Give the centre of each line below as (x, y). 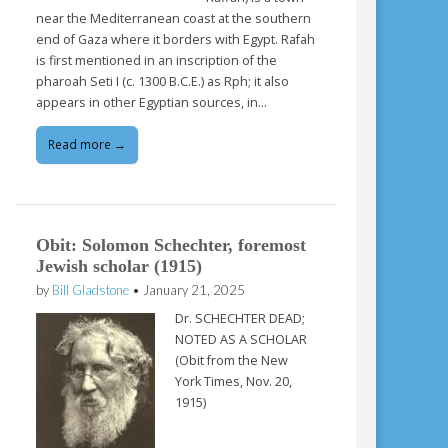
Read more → (87, 144)
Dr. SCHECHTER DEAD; (240, 319)
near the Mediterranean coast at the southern (174, 18)
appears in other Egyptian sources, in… (152, 102)
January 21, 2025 (194, 289)
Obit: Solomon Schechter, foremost (171, 244)
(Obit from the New (232, 361)
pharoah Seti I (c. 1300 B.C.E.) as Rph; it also (163, 81)
